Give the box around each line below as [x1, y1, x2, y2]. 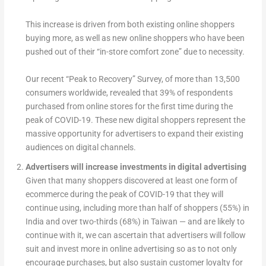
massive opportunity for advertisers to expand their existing [25, 129, 243, 139]
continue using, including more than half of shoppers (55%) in [25, 203, 249, 213]
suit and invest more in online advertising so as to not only [25, 244, 237, 254]
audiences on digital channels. [25, 142, 136, 153]
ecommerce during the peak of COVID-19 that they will [25, 189, 223, 199]
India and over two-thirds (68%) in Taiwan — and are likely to [25, 217, 245, 227]
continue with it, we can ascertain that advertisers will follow [25, 230, 246, 240]
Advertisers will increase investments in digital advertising [25, 162, 246, 172]
